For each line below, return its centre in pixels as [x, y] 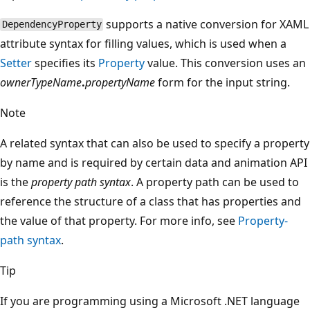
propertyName [120, 82]
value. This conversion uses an [225, 63]
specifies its [65, 63]
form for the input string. [222, 82]
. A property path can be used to [215, 182]
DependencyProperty [52, 25]
